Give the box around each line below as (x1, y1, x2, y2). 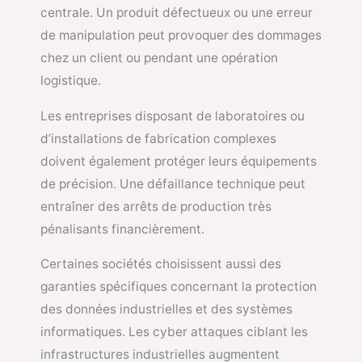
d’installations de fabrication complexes (40, 130, 276, 146)
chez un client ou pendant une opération (40, 50, 278, 66)
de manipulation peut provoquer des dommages (40, 27, 322, 44)
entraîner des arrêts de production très (40, 198, 271, 214)
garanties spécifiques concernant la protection (40, 279, 317, 295)
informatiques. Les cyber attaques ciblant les (40, 324, 308, 340)
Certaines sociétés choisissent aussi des (40, 256, 281, 272)
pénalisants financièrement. (40, 221, 204, 237)
